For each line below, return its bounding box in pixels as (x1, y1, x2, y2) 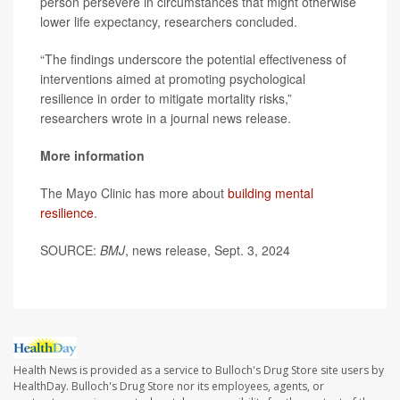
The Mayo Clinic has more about (40, 184, 228, 202)
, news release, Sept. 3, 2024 (125, 241, 290, 259)
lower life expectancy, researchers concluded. (40, 12, 297, 30)
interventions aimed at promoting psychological (40, 70, 305, 87)
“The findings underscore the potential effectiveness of (40, 50, 346, 68)
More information (40, 146, 145, 164)
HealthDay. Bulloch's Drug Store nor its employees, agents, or (13, 379, 324, 395)
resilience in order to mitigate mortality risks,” (40, 89, 292, 107)
